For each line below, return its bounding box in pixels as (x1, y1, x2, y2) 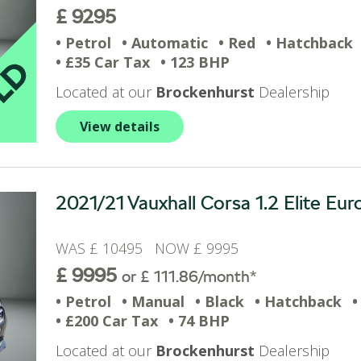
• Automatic (122, 33, 208, 52)
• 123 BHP (160, 52, 230, 72)
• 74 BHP (168, 311, 230, 330)
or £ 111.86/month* (122, 267, 256, 286)
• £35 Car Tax (56, 52, 150, 72)
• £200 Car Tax (56, 311, 158, 330)
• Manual (122, 292, 185, 311)
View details (80, 118, 160, 135)
